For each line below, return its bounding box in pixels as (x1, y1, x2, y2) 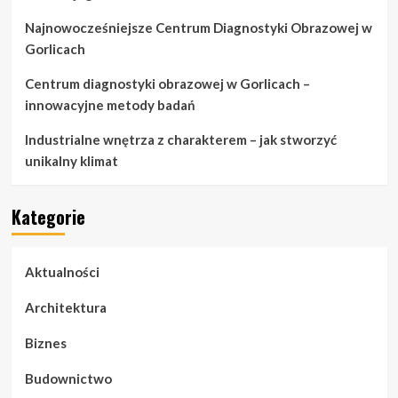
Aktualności (24, 264, 99, 280)
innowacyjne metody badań (24, 97, 195, 113)
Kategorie (11, 203, 85, 230)
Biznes (24, 335, 67, 351)
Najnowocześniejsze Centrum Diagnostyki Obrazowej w (24, 20, 372, 36)
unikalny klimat (24, 153, 118, 169)
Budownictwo (24, 370, 112, 386)
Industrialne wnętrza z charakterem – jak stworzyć (24, 131, 337, 147)
